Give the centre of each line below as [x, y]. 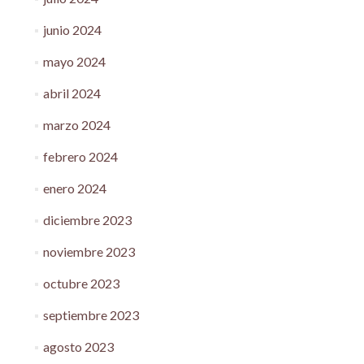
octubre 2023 [81, 283]
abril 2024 [71, 93]
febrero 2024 [80, 156]
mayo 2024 [74, 61]
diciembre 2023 [87, 220]
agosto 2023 [78, 347]
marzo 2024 [76, 125]
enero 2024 [74, 188]
